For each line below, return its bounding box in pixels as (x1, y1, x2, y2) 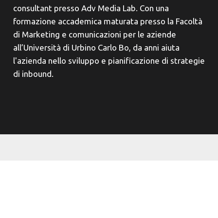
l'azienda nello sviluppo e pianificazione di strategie (13, 55, 205, 65)
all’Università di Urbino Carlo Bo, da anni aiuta (13, 42, 180, 52)
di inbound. (13, 69, 54, 78)
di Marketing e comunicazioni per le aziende (13, 29, 176, 39)
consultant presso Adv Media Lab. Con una (13, 3, 169, 13)
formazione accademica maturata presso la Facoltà (13, 16, 202, 26)
